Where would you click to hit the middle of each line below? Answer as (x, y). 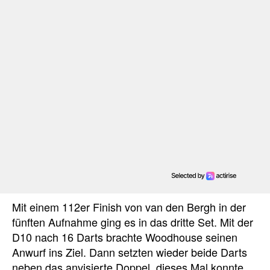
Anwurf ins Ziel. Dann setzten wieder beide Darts (130, 252)
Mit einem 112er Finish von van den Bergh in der (129, 206)
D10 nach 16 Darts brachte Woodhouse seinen (125, 237)
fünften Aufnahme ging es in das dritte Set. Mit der (133, 221)
